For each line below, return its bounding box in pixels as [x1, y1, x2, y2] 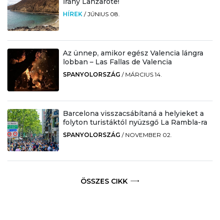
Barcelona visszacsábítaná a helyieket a [62, 109, 204, 118]
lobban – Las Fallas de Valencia [62, 57, 172, 66]
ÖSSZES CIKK [81, 176, 128, 186]
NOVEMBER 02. [125, 131, 172, 138]
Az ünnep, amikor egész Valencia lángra [62, 48, 203, 57]
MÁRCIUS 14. [125, 70, 162, 78]
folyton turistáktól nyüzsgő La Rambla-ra [62, 117, 207, 127]
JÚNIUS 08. [87, 10, 120, 18]
